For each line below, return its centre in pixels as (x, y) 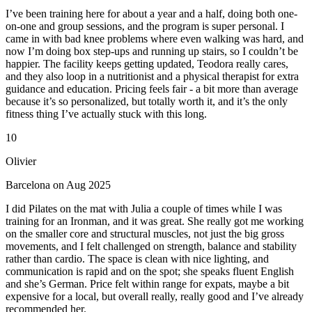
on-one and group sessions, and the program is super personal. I (145, 26)
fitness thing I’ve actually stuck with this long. (106, 114)
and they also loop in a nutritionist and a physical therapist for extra (152, 77)
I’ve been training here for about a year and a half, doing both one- (151, 14)
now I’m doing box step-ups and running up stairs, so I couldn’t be (152, 52)
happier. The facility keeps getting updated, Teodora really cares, (147, 64)
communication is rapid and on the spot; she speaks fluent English (150, 272)
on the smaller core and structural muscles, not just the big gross (145, 234)
